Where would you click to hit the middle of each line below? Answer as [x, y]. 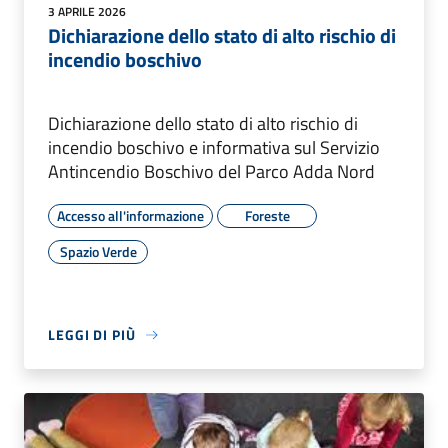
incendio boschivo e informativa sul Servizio [214, 148]
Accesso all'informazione [130, 216]
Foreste [267, 216]
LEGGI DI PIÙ [92, 335]
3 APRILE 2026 [87, 12]
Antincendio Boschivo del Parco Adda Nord [211, 172]
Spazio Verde [98, 252]
